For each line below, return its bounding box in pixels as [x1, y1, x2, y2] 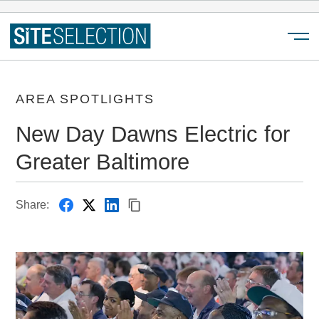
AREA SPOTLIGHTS [16, 92, 155, 107]
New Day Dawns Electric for [16, 122, 291, 147]
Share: [16, 199, 50, 211]
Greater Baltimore [16, 150, 190, 174]
